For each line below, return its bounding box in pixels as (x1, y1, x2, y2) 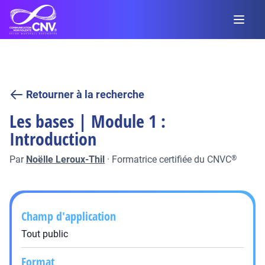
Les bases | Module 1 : (9, 109, 166, 133)
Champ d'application (21, 208, 116, 224)
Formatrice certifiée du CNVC (112, 154, 231, 165)
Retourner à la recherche (26, 88, 144, 101)
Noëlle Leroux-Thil (26, 154, 105, 165)
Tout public (21, 228, 68, 240)
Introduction (9, 127, 96, 151)
